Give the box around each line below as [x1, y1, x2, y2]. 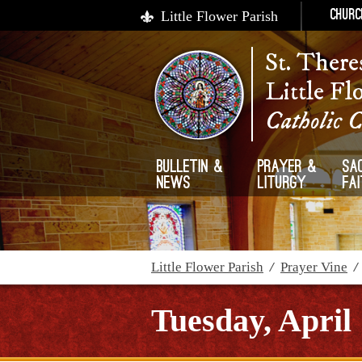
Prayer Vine [280, 259, 347, 275]
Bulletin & [157, 159, 224, 177]
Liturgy [258, 175, 307, 193]
